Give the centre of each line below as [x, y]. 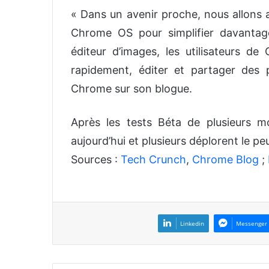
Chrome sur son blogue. [131, 89]
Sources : [96, 159]
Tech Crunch [153, 159]
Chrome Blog [227, 159]
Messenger [252, 223]
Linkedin [192, 223]
